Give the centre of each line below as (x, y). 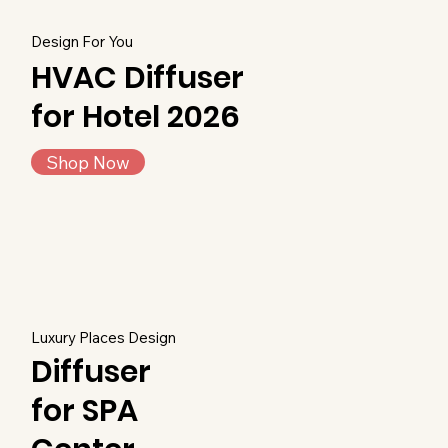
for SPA (85, 410)
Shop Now (88, 162)
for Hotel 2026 (136, 116)
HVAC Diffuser (138, 77)
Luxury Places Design (104, 337)
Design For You (82, 41)
